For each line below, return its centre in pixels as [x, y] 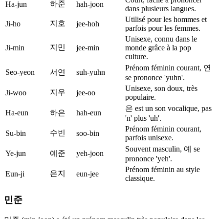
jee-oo [86, 92]
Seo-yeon [20, 72]
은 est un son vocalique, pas [168, 108]
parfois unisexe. [149, 137]
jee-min [88, 47]
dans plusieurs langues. [161, 8]
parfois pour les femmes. [163, 28]
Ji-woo [16, 92]
